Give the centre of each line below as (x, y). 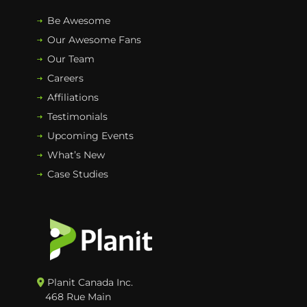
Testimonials (77, 116)
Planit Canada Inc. (89, 282)
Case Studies (78, 174)
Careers (65, 78)
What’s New (76, 155)
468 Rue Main (74, 296)
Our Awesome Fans (94, 39)
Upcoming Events (90, 135)
